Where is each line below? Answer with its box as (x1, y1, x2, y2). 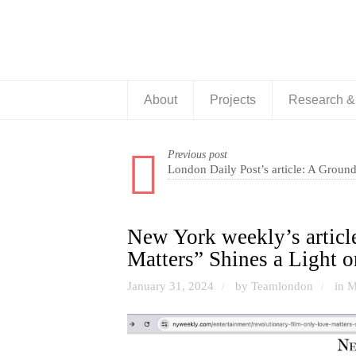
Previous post (168, 149, 227, 161)
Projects (210, 93, 256, 106)
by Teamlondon (235, 279, 313, 292)
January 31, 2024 (127, 279, 214, 292)
